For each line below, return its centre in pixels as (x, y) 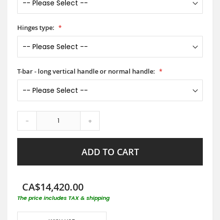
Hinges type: (36, 27)
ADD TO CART (110, 151)
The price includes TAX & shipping (63, 198)
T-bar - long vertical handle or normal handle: (86, 71)
